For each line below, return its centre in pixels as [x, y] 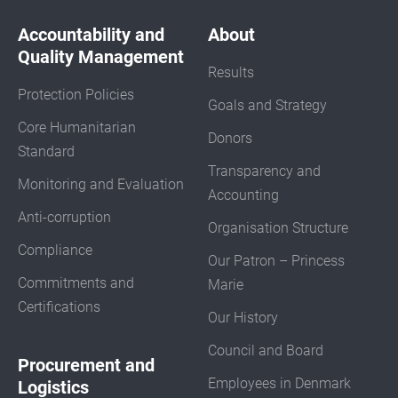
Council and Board [266, 351]
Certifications [59, 307]
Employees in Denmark [279, 384]
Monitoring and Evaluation [101, 185]
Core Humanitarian [77, 128]
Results [231, 73]
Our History [243, 318]
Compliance [55, 251]
